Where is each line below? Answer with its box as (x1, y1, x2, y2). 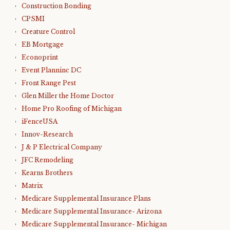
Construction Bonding (22, 2, 91, 10)
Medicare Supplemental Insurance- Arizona (22, 207, 162, 215)
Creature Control (22, 28, 75, 35)
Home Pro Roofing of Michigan (22, 105, 122, 112)
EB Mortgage (22, 41, 64, 48)
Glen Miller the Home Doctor (22, 92, 114, 100)
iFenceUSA (22, 118, 57, 125)
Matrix (22, 182, 43, 189)
